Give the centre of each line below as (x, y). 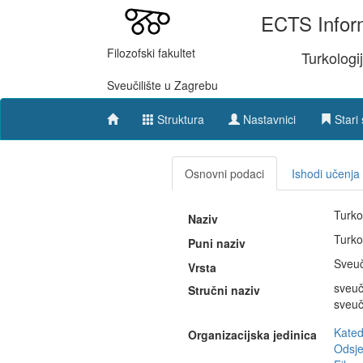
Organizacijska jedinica (252, 334)
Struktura (181, 119)
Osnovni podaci (224, 173)
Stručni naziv (224, 290)
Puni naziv (217, 243)
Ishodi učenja (326, 173)
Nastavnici (269, 119)
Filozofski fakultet (151, 52)
